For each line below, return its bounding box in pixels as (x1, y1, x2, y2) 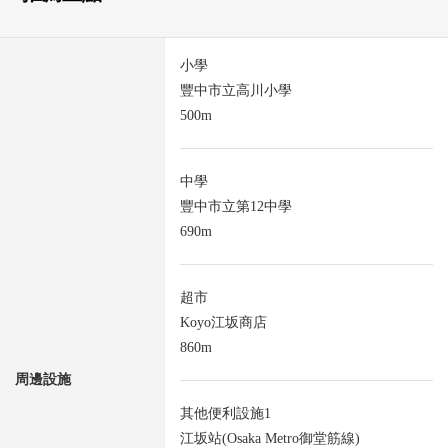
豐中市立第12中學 (180, 199, 292, 215)
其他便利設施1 (180, 406, 271, 422)
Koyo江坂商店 (180, 315, 267, 331)
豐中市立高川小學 (180, 83, 292, 99)
